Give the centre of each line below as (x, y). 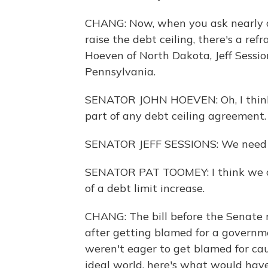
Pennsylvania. (120, 71)
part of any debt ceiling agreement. (176, 116)
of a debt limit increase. (145, 188)
